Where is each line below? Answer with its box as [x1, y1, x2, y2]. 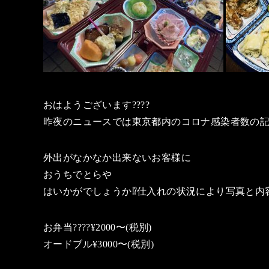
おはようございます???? [43, 99, 150, 110]
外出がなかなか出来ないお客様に [43, 152, 191, 163]
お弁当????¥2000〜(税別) [43, 222, 152, 232]
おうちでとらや [43, 169, 112, 180]
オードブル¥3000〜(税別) [43, 238, 154, 249]
